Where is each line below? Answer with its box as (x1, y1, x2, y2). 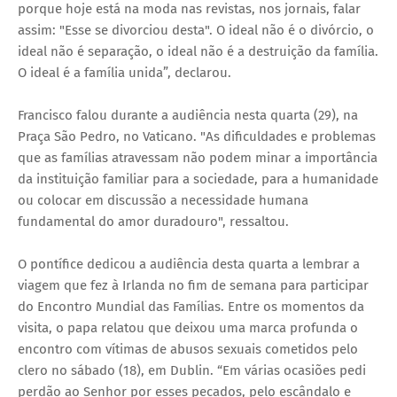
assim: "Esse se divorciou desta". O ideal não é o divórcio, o (18, 21, 374, 38)
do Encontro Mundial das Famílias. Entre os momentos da (18, 298, 364, 315)
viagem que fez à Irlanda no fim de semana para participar (18, 276, 369, 293)
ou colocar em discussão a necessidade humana (18, 191, 308, 208)
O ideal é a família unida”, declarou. (18, 64, 231, 81)
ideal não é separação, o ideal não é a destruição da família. (18, 43, 378, 59)
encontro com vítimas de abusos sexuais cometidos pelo (18, 340, 358, 357)
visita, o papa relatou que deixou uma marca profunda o (18, 319, 358, 336)
